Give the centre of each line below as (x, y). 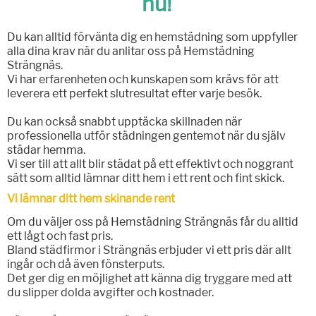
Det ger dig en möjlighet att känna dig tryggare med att (149, 279)
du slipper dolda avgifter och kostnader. (110, 293)
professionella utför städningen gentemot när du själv (146, 136)
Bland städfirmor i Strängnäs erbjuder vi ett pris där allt (149, 250)
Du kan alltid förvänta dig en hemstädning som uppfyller (152, 37)
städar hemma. (46, 150)
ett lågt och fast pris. (60, 236)
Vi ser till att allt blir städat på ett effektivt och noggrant (150, 164)
